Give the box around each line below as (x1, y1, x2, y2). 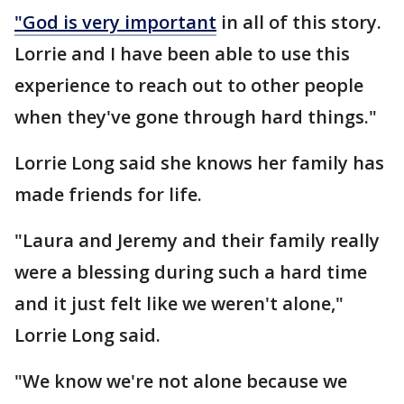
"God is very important (14, 10, 216, 35)
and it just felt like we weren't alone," (14, 291, 344, 317)
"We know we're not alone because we (14, 369, 347, 394)
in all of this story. (216, 10, 381, 35)
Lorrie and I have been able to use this (14, 41, 350, 67)
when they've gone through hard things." (14, 105, 377, 130)
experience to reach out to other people (14, 73, 363, 98)
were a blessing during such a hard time (14, 260, 367, 285)
